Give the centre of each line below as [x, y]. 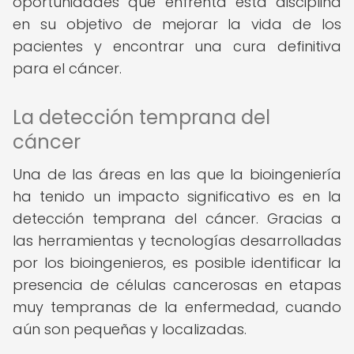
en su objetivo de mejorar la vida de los [177, 24]
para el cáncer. [67, 68]
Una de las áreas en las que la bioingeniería [177, 174]
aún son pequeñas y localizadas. [130, 329]
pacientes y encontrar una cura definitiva [177, 46]
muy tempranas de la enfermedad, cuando [177, 307]
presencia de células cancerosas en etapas [177, 285]
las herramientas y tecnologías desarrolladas [177, 241]
